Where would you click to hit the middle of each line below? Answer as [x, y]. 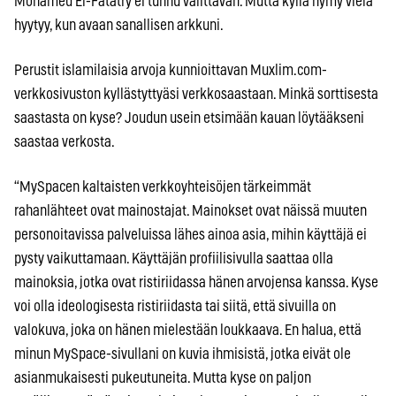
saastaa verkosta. [65, 141]
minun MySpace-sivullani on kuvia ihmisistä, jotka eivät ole [183, 354]
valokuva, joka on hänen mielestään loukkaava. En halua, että [188, 330]
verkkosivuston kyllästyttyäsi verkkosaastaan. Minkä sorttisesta [196, 94]
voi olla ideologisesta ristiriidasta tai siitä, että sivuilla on [175, 306]
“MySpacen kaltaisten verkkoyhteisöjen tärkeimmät [163, 187]
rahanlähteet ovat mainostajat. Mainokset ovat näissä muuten [190, 210]
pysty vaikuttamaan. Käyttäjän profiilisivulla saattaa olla [174, 258]
